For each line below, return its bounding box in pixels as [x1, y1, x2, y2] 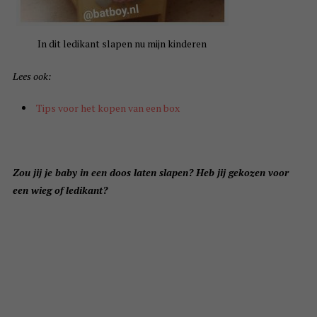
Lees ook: [12, 69, 52, 83]
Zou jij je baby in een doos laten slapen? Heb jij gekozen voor [12, 165, 289, 179]
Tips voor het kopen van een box [35, 100, 180, 115]
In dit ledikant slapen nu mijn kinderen [38, 36, 207, 50]
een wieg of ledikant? [12, 183, 108, 197]
